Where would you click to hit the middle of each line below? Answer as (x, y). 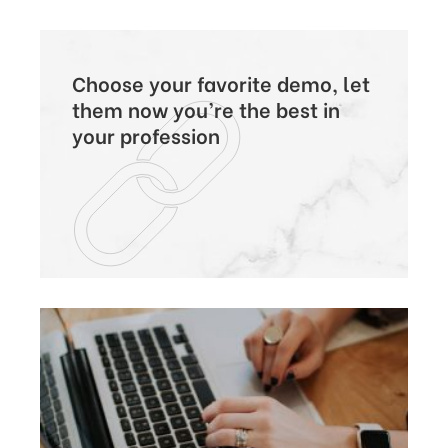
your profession (145, 134)
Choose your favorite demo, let (220, 82)
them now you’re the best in (205, 108)
